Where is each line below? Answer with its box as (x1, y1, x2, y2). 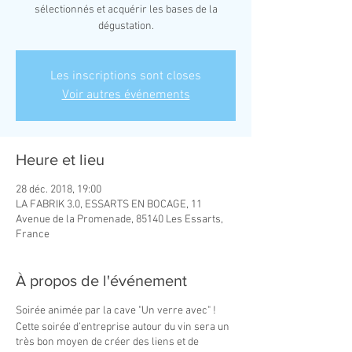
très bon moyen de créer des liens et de (16, 335, 199, 349)
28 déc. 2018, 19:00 (16, 183, 101, 196)
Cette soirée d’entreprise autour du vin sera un (16, 321, 229, 334)
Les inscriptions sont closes (50, 68, 201, 84)
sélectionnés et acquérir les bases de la (34, 3, 218, 16)
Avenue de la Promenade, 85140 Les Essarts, (16, 213, 223, 226)
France (16, 228, 49, 241)
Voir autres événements (61, 87, 190, 103)
